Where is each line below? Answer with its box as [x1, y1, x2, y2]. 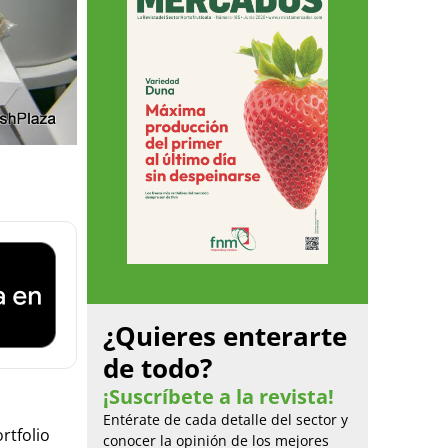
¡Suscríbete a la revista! [103, 382, 334, 410]
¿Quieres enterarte [103, 317, 347, 354]
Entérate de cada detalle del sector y [103, 409, 348, 429]
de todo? [103, 349, 212, 386]
